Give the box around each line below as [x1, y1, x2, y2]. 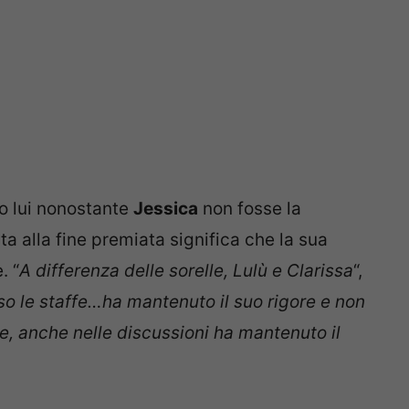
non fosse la [198, 197, 301, 219]
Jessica [133, 197, 198, 219]
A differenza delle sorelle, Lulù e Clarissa [19, 259, 353, 281]
